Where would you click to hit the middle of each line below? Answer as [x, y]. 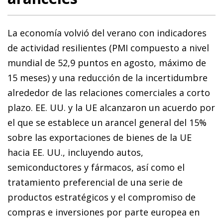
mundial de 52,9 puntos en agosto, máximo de [107, 62]
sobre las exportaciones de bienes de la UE [100, 137]
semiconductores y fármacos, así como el [96, 167]
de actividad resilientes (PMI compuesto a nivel [108, 48]
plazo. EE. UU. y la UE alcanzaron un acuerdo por [111, 107]
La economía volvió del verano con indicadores [107, 33]
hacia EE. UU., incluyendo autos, [75, 152]
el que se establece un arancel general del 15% [107, 122]
